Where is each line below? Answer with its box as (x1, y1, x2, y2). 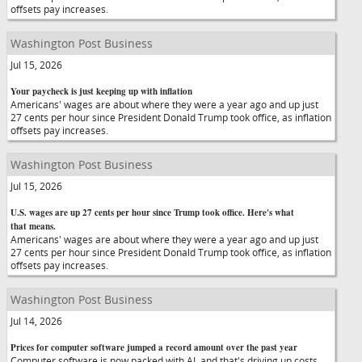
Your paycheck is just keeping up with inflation (11, 85, 192, 98)
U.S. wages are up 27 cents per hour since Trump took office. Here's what (11, 206, 294, 219)
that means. (11, 220, 56, 233)
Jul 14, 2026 (11, 314, 62, 327)
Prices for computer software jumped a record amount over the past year (11, 341, 297, 354)
